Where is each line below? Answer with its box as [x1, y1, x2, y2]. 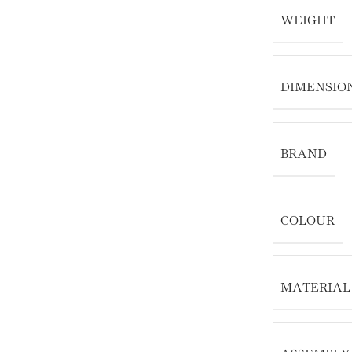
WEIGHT [280, 15, 335, 27]
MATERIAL [280, 282, 350, 295]
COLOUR [280, 215, 335, 228]
